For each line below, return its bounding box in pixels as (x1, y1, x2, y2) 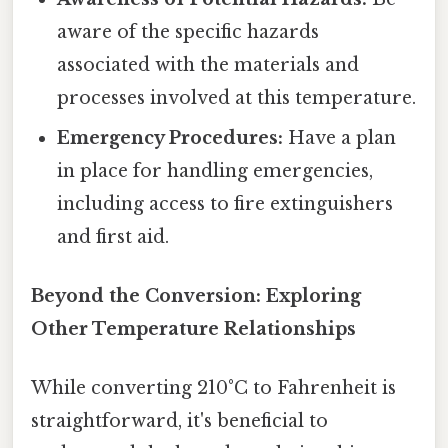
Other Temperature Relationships (31, 317, 356, 340)
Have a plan (283, 126, 397, 149)
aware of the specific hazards (57, 20, 320, 43)
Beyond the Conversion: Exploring (31, 284, 361, 307)
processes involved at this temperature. (57, 86, 417, 109)
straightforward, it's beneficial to (31, 410, 328, 433)
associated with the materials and (57, 53, 360, 76)
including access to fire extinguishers (57, 192, 394, 215)
